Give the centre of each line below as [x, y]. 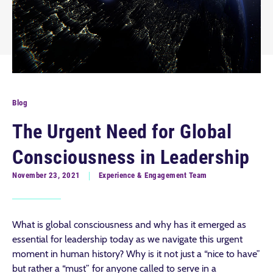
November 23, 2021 [46, 175]
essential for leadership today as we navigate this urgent [127, 239]
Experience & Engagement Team [153, 175]
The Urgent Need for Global [122, 132]
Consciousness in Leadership [131, 157]
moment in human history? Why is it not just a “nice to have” [136, 254]
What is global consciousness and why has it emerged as [129, 225]
